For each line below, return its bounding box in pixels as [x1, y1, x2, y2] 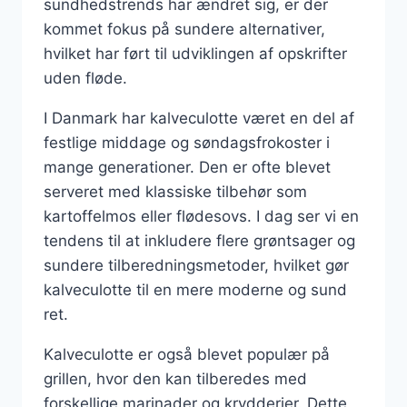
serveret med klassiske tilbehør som [44, 183, 307, 201]
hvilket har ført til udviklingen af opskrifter [44, 45, 347, 63]
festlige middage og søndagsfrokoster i [44, 134, 330, 152]
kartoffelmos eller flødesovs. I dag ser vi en [44, 207, 359, 225]
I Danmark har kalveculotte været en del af [44, 109, 354, 127]
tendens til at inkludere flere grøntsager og [44, 232, 355, 250]
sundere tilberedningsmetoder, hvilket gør [44, 256, 349, 274]
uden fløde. [44, 69, 127, 87]
